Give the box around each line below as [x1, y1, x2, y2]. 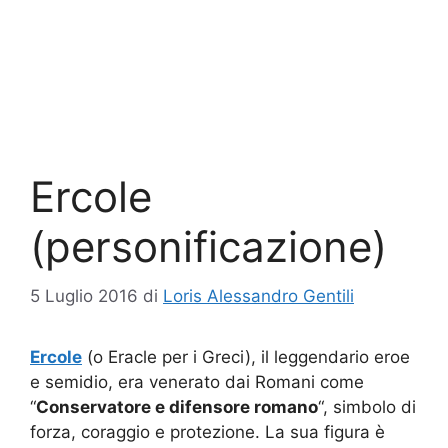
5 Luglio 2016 [30, 285, 138, 306]
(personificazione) [30, 221, 387, 273]
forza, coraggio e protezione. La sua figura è [30, 421, 385, 442]
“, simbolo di [318, 396, 416, 417]
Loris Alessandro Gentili [163, 285, 354, 306]
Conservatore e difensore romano [36, 396, 318, 417]
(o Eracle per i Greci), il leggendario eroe [82, 346, 410, 367]
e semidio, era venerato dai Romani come [30, 371, 364, 392]
